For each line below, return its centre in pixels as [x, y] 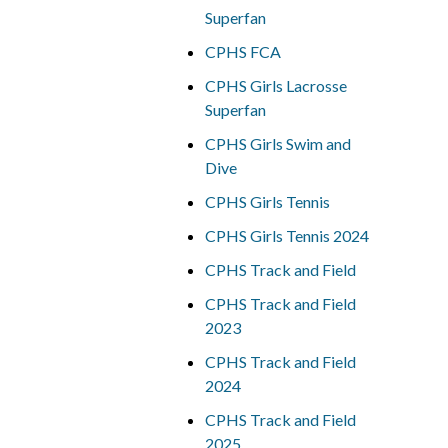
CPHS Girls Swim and [277, 143]
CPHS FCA [242, 51]
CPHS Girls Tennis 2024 [286, 235]
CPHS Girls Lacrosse [275, 85]
